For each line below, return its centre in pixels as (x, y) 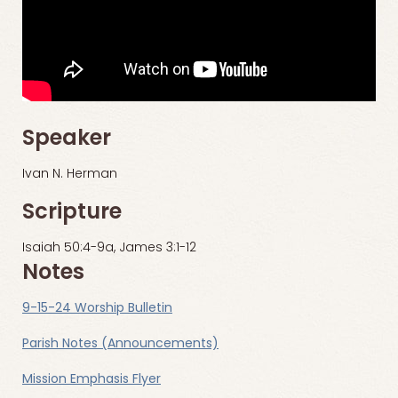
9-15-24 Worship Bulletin (97, 309)
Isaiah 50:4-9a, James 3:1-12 (109, 249)
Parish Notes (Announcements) (120, 345)
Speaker (67, 140)
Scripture (72, 214)
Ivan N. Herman (70, 175)
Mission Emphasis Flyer (92, 380)
